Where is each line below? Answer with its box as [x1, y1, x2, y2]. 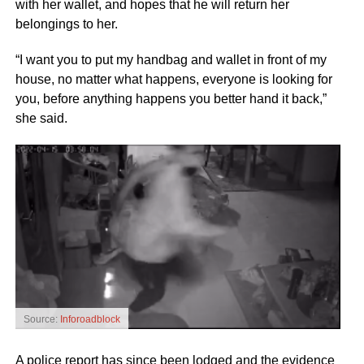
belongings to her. [15, 16, 118, 31]
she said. [15, 110, 67, 125]
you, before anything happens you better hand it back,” [15, 91, 327, 106]
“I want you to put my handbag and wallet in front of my [15, 52, 327, 67]
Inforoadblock [59, 314, 120, 326]
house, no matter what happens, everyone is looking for [15, 71, 332, 86]
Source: [23, 314, 60, 326]
